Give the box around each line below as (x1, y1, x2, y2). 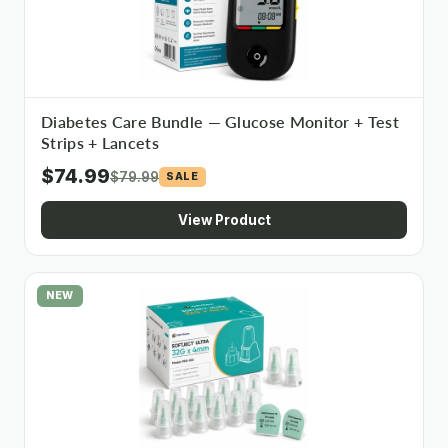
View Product (177, 212, 271, 228)
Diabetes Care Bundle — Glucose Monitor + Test (41, 113, 399, 131)
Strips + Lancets (41, 134, 159, 152)
